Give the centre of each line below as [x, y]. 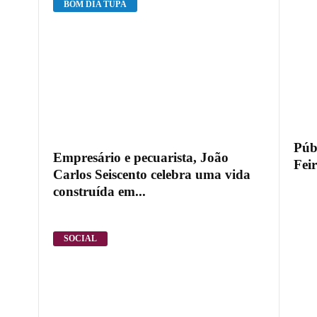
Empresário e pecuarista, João [140, 157]
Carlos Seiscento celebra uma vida [151, 174]
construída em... [99, 191]
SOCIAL [80, 239]
